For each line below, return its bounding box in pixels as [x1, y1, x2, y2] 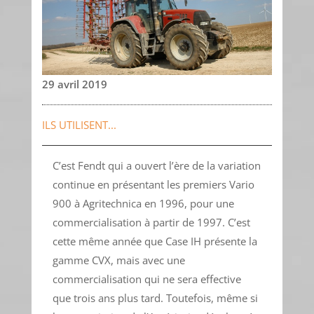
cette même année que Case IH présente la [52, 234, 257, 249]
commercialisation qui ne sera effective [52, 272, 241, 287]
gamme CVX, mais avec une [52, 253, 185, 268]
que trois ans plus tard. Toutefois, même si [52, 291, 258, 306]
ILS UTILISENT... [41, 118, 116, 132]
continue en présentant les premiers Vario [52, 177, 254, 192]
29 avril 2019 [41, 77, 107, 92]
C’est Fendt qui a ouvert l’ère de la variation [52, 158, 261, 173]
